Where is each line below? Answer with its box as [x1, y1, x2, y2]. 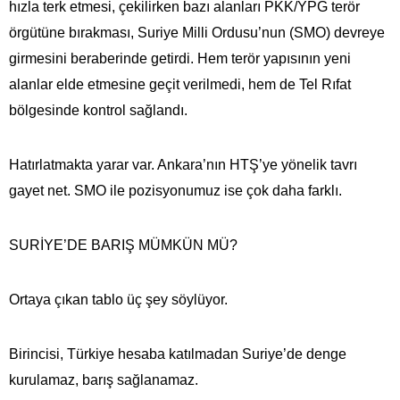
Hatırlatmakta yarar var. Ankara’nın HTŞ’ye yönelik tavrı [9, 156, 357, 172]
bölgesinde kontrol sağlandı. [9, 102, 187, 118]
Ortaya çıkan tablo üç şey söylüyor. [9, 291, 228, 307]
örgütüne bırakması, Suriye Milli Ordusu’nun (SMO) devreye [9, 24, 385, 40]
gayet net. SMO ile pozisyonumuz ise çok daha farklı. [9, 182, 342, 198]
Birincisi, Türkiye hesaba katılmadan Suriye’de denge [9, 346, 346, 362]
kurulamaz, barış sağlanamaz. [9, 371, 198, 387]
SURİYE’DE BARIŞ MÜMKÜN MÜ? [9, 237, 237, 253]
